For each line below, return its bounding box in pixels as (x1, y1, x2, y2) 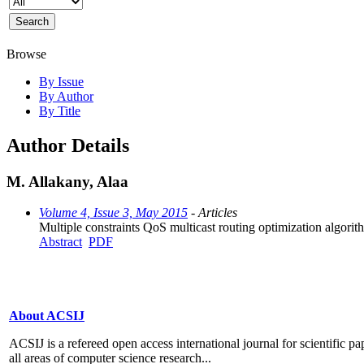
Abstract (39, 235, 82, 249)
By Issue (39, 74, 84, 89)
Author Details (6, 134, 129, 156)
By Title (39, 103, 80, 118)
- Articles (188, 206, 237, 220)
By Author (39, 89, 93, 103)
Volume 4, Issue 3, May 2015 (39, 206, 188, 220)
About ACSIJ (9, 309, 84, 323)
